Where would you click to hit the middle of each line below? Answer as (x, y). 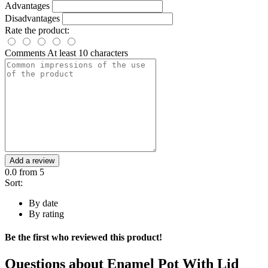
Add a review (32, 161)
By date (43, 203)
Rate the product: (37, 30)
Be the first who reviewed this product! (83, 237)
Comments (26, 53)
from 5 (31, 172)
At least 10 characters (88, 53)
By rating (46, 214)
